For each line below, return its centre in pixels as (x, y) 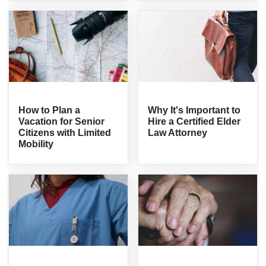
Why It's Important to (194, 110)
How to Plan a (50, 110)
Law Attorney (178, 133)
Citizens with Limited (65, 133)
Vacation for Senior (62, 122)
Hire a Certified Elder (194, 122)
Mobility (36, 144)
